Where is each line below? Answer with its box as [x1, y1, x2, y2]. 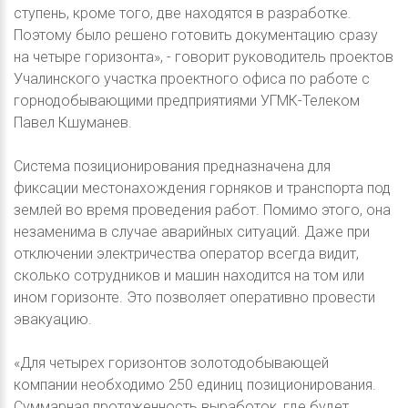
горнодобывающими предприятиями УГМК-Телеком [14, 91, 360, 109]
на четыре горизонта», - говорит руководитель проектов [14, 47, 393, 66]
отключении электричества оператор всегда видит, [14, 244, 359, 262]
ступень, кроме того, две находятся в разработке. [14, 4, 352, 22]
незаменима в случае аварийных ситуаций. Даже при [14, 222, 370, 240]
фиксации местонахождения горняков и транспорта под [14, 178, 391, 197]
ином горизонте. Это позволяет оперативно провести [14, 288, 375, 306]
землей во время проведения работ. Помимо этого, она [14, 200, 391, 219]
